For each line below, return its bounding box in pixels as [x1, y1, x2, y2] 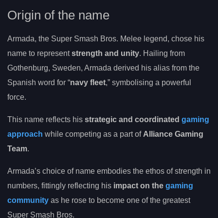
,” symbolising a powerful [106, 78, 191, 87]
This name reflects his [7, 115, 85, 124]
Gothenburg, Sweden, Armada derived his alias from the [7, 63, 200, 72]
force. [7, 92, 26, 101]
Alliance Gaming [143, 129, 203, 138]
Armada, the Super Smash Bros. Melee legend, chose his [7, 34, 204, 43]
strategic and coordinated [85, 115, 182, 124]
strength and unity [72, 49, 139, 57]
